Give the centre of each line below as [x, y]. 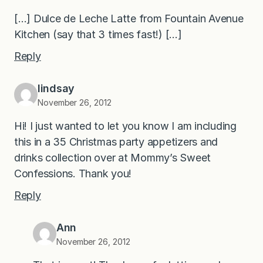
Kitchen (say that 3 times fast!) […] [98, 35]
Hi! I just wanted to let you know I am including [125, 126]
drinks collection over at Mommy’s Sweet [113, 158]
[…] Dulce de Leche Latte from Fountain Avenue [129, 19]
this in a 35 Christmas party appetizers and [116, 142]
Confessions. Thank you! [73, 174]
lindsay [56, 89]
